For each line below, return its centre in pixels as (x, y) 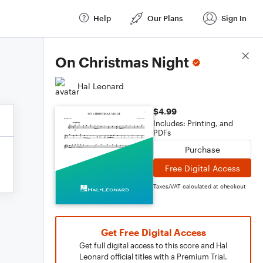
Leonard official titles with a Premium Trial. (153, 257)
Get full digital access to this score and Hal (153, 245)
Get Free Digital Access (153, 232)
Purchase (202, 149)
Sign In (234, 18)
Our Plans (165, 18)
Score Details (225, 56)
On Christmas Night (122, 62)
